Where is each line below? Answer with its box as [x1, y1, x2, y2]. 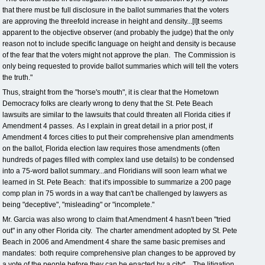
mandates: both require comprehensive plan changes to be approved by [2, 249, 235, 257]
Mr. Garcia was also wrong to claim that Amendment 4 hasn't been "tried [2, 215, 231, 224]
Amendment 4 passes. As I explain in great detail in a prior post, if [2, 122, 212, 130]
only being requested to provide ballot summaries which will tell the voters [2, 62, 238, 70]
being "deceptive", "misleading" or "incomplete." [2, 201, 154, 209]
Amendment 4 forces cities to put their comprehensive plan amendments [2, 133, 234, 141]
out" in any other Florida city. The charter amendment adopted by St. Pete [2, 227, 237, 235]
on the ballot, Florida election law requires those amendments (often [2, 144, 220, 153]
